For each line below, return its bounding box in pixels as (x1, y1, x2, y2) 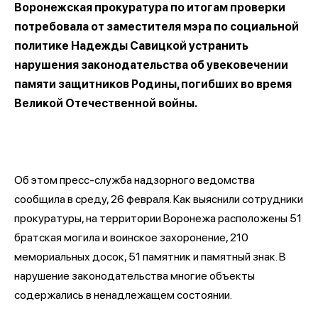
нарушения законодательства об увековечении (14, 57, 288, 72)
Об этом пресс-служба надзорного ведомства (14, 172, 255, 187)
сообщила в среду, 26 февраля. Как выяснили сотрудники (14, 192, 303, 206)
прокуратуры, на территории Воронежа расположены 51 (14, 211, 302, 225)
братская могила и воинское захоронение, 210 (14, 230, 248, 244)
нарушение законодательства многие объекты (14, 268, 255, 283)
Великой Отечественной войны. (14, 96, 197, 110)
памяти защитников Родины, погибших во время (14, 77, 292, 91)
